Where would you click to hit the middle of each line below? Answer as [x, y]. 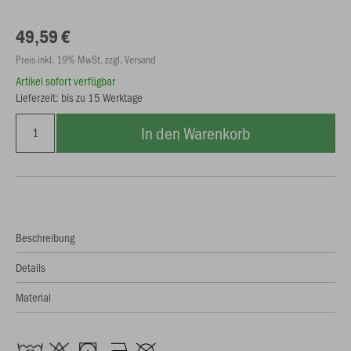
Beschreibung [45, 237]
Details [31, 267]
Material [33, 297]
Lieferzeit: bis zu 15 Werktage [79, 97]
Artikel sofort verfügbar [65, 81]
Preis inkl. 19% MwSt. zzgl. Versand [86, 59]
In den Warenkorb [196, 133]
